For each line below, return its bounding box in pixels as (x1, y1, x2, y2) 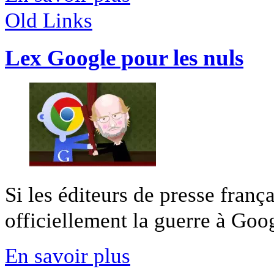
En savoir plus (5, 243, 130, 268)
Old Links (5, 8, 92, 33)
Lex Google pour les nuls (5, 45, 243, 70)
